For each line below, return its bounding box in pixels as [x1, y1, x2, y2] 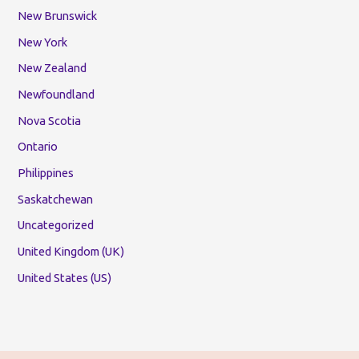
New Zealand [18, 61, 87, 75]
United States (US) [18, 270, 112, 284]
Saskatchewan [18, 192, 94, 206]
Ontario [18, 139, 58, 154]
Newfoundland [18, 87, 95, 102]
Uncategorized [18, 218, 95, 232]
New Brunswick [18, 9, 98, 23]
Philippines [18, 166, 75, 180]
